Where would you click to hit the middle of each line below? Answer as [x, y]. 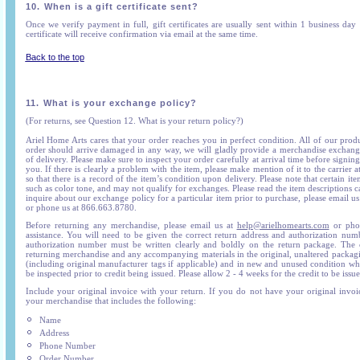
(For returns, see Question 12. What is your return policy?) [134, 121]
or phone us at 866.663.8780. [83, 207]
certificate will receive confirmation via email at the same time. [143, 34]
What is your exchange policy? [120, 103]
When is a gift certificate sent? [121, 6]
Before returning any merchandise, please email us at [131, 225]
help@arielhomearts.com [283, 225]
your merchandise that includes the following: [110, 301]
